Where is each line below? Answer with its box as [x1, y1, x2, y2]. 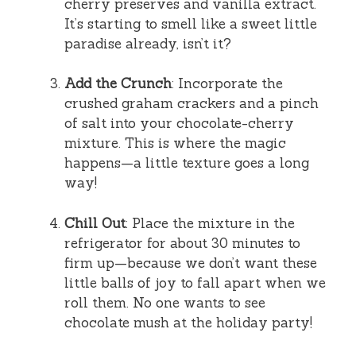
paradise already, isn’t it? [64, 34, 231, 52]
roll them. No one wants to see [64, 293, 265, 311]
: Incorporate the [172, 75, 283, 93]
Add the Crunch [64, 75, 172, 93]
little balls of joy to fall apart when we [64, 273, 326, 292]
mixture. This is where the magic [64, 134, 286, 153]
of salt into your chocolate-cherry [64, 114, 294, 133]
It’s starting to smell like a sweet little [64, 14, 317, 33]
